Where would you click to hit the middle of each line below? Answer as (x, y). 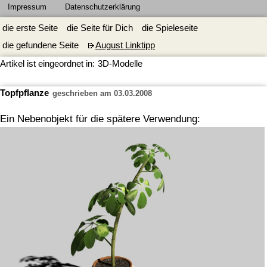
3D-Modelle (120, 64)
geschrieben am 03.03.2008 (101, 94)
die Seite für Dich (100, 28)
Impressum (27, 7)
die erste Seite (30, 28)
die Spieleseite (170, 28)
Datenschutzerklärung (103, 7)
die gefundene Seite (41, 46)
